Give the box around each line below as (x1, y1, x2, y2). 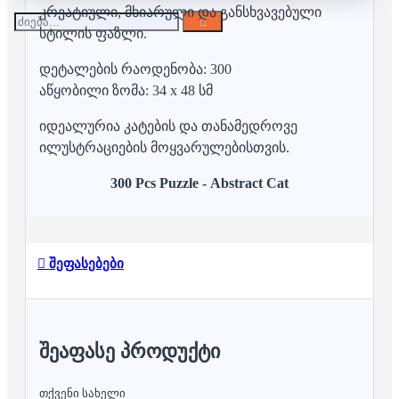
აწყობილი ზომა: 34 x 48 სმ (39, 83, 213, 99)
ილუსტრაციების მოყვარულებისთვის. (39, 140, 289, 156)
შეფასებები (45, 256, 124, 271)
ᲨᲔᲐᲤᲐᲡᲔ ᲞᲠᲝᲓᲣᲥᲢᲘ (39, 339, 220, 362)
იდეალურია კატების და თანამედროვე (39, 118, 297, 134)
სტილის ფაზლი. (39, 26, 147, 42)
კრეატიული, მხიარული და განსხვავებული (39, 4, 322, 20)
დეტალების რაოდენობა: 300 (39, 61, 232, 77)
